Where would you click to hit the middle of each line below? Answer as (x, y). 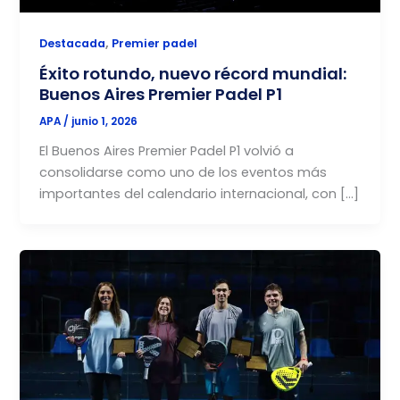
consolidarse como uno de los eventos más (183, 173)
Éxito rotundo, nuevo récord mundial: (193, 74)
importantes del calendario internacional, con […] (200, 194)
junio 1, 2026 (105, 122)
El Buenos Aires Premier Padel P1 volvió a (167, 151)
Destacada (73, 43)
